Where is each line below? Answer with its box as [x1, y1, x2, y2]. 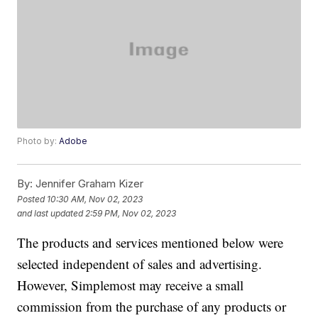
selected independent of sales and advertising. [17, 255, 263, 273]
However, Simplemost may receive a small [17, 276, 244, 295]
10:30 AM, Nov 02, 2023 [47, 193, 143, 204]
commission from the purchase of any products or [17, 297, 287, 316]
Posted [17, 193, 48, 204]
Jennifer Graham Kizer [33, 177, 144, 191]
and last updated [17, 207, 84, 219]
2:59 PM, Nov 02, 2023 [85, 207, 177, 219]
